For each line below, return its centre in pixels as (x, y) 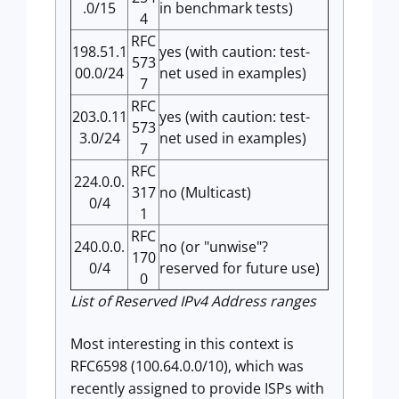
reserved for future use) (240, 268)
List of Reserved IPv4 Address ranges (193, 301)
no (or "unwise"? (214, 247)
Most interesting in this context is (182, 344)
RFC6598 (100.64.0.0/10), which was (187, 366)
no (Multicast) (205, 192)
